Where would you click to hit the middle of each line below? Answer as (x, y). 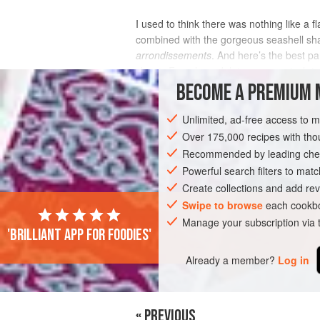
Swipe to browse (223, 205)
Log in (294, 260)
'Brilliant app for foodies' (79, 235)
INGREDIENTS (171, 103)
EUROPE (164, 155)
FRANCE (214, 155)
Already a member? (231, 260)
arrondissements (174, 55)
